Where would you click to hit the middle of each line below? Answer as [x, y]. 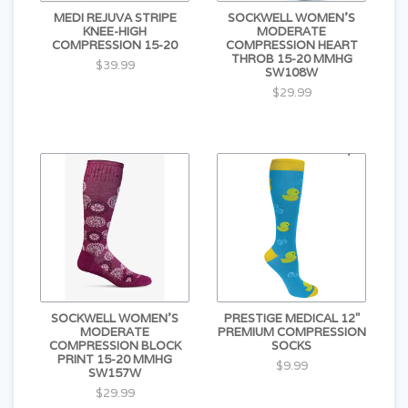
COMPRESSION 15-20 [115, 45]
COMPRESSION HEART [291, 45]
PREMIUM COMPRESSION [291, 332]
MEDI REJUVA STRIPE [115, 18]
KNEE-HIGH [115, 31]
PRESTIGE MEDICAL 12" [291, 318]
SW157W [115, 373]
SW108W [291, 72]
